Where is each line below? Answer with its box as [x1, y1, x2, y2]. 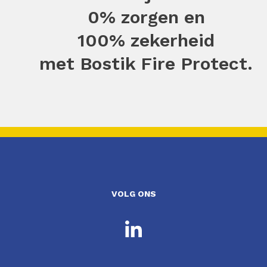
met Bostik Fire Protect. [39, 53, 253, 74]
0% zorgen [87, 7, 179, 28]
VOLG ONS [111, 189, 156, 199]
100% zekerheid [77, 30, 215, 51]
